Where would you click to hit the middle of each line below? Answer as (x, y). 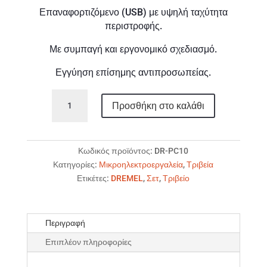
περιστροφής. (133, 26)
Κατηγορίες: (76, 164)
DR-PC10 (172, 150)
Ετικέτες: (94, 178)
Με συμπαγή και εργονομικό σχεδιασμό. (133, 49)
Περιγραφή (65, 223)
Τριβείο (176, 178)
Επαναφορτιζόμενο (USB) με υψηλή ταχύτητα (133, 12)
